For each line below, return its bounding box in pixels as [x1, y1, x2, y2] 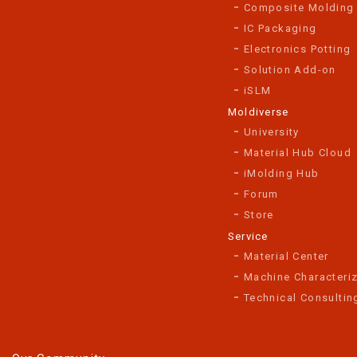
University [243, 125, 300, 138]
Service [227, 229, 269, 242]
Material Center [243, 249, 329, 262]
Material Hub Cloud [243, 146, 351, 159]
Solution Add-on [243, 63, 336, 76]
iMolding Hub [243, 167, 320, 179]
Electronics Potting [243, 42, 351, 55]
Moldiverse [227, 105, 289, 118]
